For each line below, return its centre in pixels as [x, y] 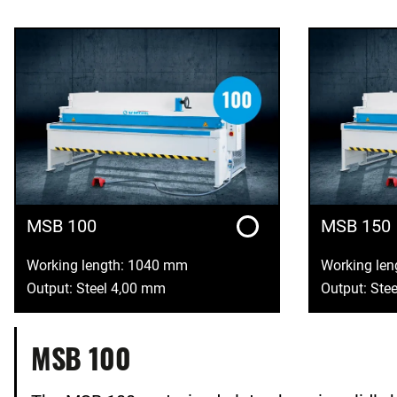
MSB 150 [356, 226]
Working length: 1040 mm [107, 266]
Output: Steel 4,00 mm [96, 289]
